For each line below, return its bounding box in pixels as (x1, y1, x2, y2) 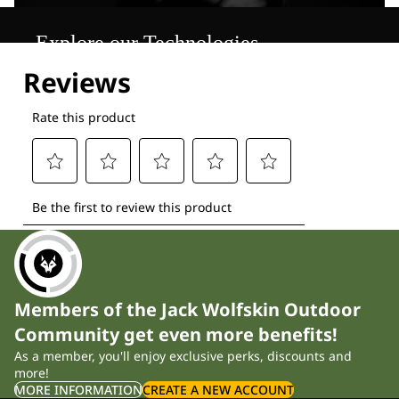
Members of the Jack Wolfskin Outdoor (14, 297, 361, 322)
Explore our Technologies (36, 31, 258, 55)
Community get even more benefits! (14, 322, 338, 346)
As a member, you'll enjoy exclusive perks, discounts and (14, 346, 352, 364)
